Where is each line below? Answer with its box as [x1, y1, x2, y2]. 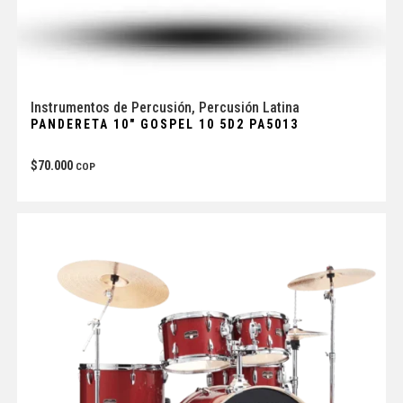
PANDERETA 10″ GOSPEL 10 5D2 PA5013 [30, 117, 299, 132]
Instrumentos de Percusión [30, 99, 192, 117]
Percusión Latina [198, 99, 300, 117]
